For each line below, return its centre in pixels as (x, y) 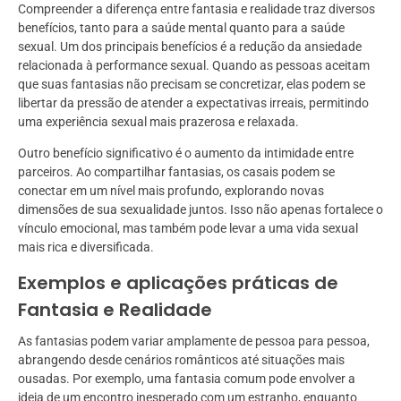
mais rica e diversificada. (86, 247)
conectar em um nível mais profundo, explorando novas (171, 191)
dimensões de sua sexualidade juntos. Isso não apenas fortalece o (200, 210)
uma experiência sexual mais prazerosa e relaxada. (158, 122)
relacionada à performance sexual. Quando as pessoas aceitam (194, 66)
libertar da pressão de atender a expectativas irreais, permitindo (193, 103)
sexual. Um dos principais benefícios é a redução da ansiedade (190, 47)
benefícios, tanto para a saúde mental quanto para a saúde (181, 28)
